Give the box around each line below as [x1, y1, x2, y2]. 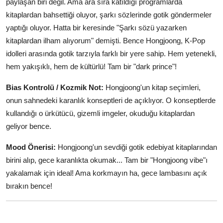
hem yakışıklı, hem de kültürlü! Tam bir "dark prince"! [6, 62, 177, 71]
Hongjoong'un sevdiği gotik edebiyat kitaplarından [56, 142, 217, 151]
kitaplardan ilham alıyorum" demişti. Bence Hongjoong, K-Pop [6, 36, 205, 45]
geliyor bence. [6, 121, 51, 130]
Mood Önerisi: [6, 142, 56, 151]
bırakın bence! [6, 181, 52, 190]
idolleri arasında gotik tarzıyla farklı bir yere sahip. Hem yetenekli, [6, 49, 217, 58]
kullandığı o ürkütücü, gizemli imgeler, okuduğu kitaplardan [6, 109, 195, 117]
